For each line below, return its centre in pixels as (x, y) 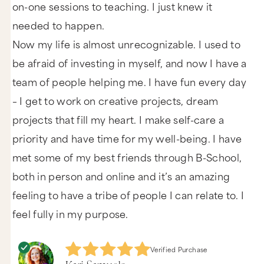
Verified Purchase (179, 249)
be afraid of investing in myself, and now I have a (129, 62)
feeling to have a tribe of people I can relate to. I (128, 194)
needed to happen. (58, 24)
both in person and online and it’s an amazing (121, 175)
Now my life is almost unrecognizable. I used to (126, 43)
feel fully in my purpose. (70, 213)
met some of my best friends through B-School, (127, 156)
